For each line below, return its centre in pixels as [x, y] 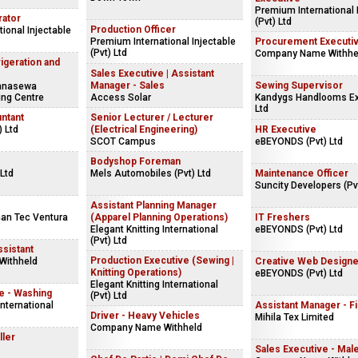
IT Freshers [282, 217]
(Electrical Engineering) [144, 129]
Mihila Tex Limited [294, 317]
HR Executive [286, 129]
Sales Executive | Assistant [152, 74]
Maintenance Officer [302, 173]
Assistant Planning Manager [153, 205]
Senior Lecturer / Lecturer [152, 117]
